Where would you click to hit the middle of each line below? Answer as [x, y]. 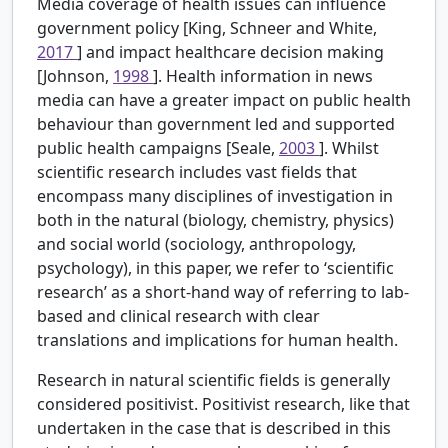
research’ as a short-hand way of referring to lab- [223, 292]
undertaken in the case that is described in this [214, 428]
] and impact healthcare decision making [230, 52]
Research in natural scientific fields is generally [213, 380]
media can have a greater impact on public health [224, 100]
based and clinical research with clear [178, 316]
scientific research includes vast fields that [197, 172]
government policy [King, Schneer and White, [207, 28]
